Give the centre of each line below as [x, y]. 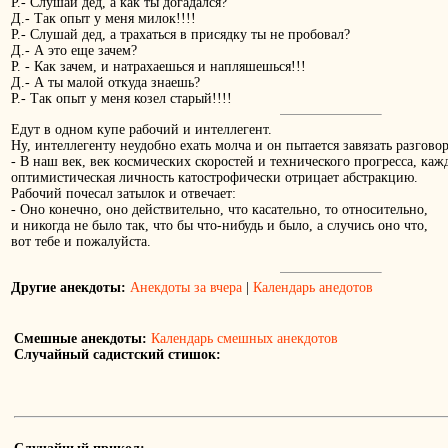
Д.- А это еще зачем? [74, 51]
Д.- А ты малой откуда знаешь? [105, 83]
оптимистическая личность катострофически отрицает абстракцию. [214, 178]
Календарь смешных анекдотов [244, 339]
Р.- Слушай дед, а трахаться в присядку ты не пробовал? [180, 35]
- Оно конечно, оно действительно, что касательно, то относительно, [219, 210]
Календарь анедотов [313, 288]
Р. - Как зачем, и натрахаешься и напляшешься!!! [158, 67]
